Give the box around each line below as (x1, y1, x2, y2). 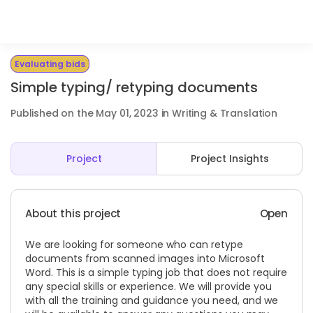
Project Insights (190, 152, 269, 166)
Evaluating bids (15, 58, 85, 70)
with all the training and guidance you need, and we (25, 293, 278, 307)
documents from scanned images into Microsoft (25, 252, 265, 265)
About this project (25, 206, 122, 221)
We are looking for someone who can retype (25, 238, 243, 252)
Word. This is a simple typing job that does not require (25, 265, 287, 279)
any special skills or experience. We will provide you (25, 279, 272, 293)
